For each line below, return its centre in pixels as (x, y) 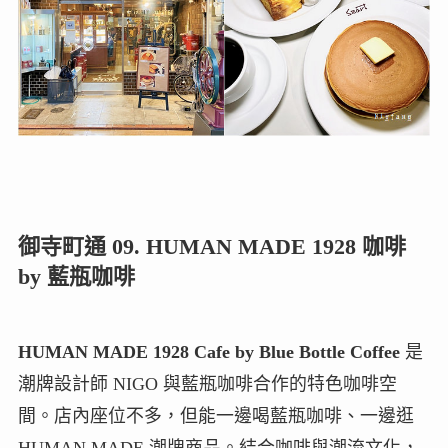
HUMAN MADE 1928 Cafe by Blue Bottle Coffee (208, 351)
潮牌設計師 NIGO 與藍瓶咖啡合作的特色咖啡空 (207, 383)
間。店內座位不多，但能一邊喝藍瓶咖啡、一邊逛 (215, 415)
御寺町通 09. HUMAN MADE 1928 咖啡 (211, 246)
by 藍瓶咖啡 (76, 276)
